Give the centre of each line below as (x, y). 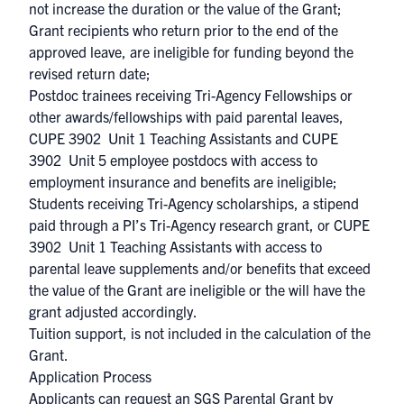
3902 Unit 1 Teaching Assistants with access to (175, 246)
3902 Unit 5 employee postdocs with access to (173, 160)
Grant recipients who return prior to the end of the (184, 30)
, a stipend (326, 203)
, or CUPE (340, 225)
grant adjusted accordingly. (113, 311)
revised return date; (90, 73)
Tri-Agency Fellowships (266, 95)
